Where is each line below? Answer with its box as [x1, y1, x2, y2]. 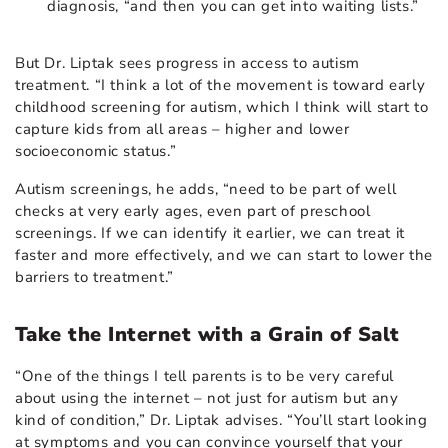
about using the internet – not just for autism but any [15, 387, 399, 408]
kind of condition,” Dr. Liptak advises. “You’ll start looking [15, 409, 428, 430]
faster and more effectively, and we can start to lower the [15, 244, 433, 265]
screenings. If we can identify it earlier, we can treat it [15, 222, 405, 243]
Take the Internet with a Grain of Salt [15, 320, 400, 348]
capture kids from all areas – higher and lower [15, 118, 350, 139]
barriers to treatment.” [15, 266, 174, 287]
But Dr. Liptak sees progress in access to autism [15, 52, 360, 73]
